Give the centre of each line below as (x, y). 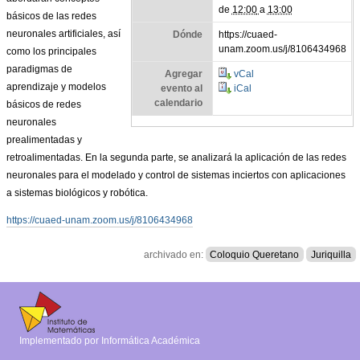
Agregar (183, 74)
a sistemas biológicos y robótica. (78, 192)
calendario (178, 103)
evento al (181, 89)
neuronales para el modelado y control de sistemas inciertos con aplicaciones (176, 175)
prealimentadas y (45, 139)
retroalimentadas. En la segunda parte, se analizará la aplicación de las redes (177, 157)
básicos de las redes (52, 16)
